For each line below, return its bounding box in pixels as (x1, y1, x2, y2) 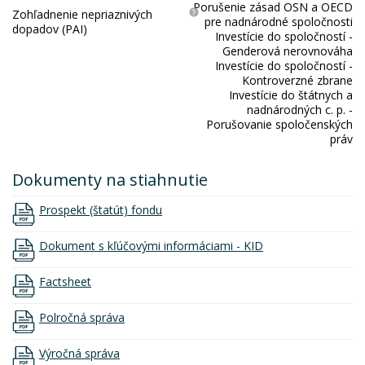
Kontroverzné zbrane (242, 73, 353, 88)
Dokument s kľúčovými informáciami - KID (39, 237, 263, 253)
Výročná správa (39, 345, 120, 361)
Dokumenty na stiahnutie (12, 169, 208, 191)
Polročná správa (39, 309, 125, 325)
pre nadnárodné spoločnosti (204, 14, 353, 29)
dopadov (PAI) (12, 21, 87, 37)
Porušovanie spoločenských (206, 117, 353, 132)
